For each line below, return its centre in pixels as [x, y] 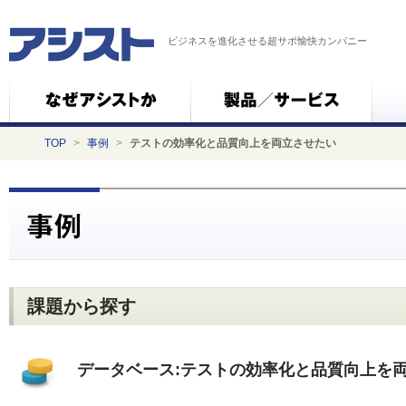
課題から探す [82, 306]
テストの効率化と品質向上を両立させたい [233, 143]
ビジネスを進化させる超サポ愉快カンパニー [267, 41]
